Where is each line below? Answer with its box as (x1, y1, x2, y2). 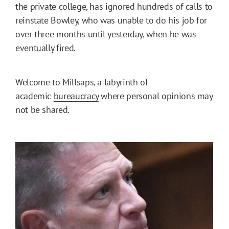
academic (15, 89, 54, 102)
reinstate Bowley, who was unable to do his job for (15, 14, 208, 26)
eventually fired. (15, 41, 76, 54)
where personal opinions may (98, 89, 213, 102)
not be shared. (15, 103, 70, 116)
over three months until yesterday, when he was (15, 28, 196, 40)
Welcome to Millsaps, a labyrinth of (15, 76, 148, 88)
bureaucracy (53, 89, 99, 102)
